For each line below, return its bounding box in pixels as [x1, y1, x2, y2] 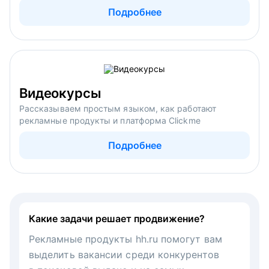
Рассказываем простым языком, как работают [19, 103, 216, 113]
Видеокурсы [19, 85, 101, 101]
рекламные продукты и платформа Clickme [19, 115, 201, 125]
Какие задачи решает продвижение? [29, 212, 205, 225]
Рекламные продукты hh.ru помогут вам [29, 232, 222, 245]
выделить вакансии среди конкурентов [29, 248, 219, 261]
